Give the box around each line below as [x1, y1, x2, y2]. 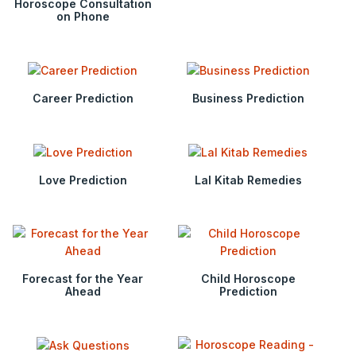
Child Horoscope [200, 272, 296, 286]
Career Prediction [32, 91, 133, 105]
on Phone [56, 9, 110, 23]
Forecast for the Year [22, 272, 143, 286]
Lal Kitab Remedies [194, 173, 302, 188]
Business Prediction [192, 91, 304, 105]
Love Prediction [38, 173, 127, 188]
